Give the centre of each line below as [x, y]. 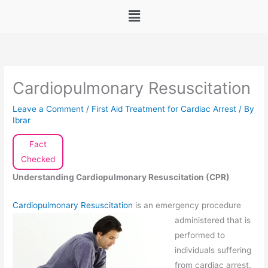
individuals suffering [213, 250]
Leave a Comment [48, 109]
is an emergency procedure [187, 205]
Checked [38, 159]
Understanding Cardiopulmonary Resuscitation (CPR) [121, 177]
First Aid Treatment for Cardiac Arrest [164, 109]
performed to [200, 235]
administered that [209, 220]
